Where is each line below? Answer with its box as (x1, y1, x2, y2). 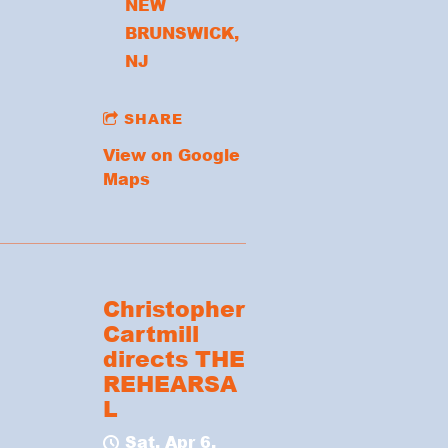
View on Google (103, 142, 241, 166)
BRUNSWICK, (124, 20, 239, 44)
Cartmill (103, 317, 200, 349)
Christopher (103, 292, 246, 324)
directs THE (103, 342, 246, 374)
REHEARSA (103, 367, 238, 399)
